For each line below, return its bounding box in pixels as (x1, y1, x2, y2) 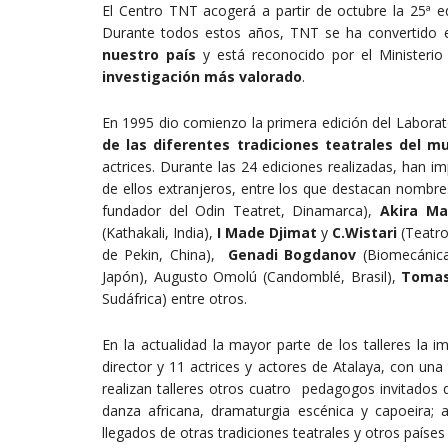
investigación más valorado (102, 66, 302, 86)
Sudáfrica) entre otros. (102, 288, 247, 308)
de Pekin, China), (102, 244, 228, 264)
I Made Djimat (217, 222, 317, 242)
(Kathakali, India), (102, 222, 217, 242)
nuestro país (102, 44, 196, 64)
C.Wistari (332, 222, 397, 242)
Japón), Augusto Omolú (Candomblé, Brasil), (102, 266, 402, 286)
